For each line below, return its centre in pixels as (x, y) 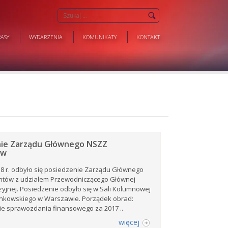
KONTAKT (148, 37)
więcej (129, 222)
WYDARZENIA (46, 37)
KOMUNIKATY (99, 37)
